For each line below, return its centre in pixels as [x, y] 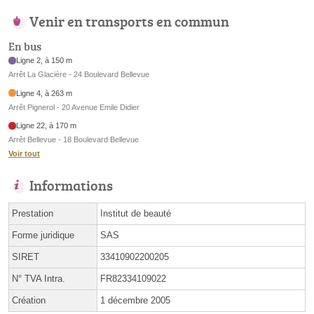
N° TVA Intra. [39, 279]
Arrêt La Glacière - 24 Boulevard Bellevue [79, 75]
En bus [25, 47]
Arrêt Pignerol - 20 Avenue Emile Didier [74, 107]
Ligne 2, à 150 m [45, 61]
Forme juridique [43, 235]
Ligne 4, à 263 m [45, 93]
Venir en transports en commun [129, 21]
